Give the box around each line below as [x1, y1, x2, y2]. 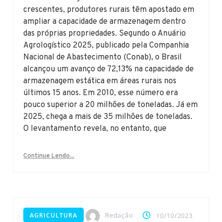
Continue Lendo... [23, 152, 75, 161]
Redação [105, 211, 133, 220]
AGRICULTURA [30, 211, 78, 220]
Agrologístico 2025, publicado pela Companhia [23, 41, 189, 51]
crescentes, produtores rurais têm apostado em [23, 5, 195, 15]
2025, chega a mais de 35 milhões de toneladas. [23, 112, 193, 122]
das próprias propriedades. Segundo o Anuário [23, 29, 186, 39]
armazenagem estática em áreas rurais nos [23, 76, 177, 87]
